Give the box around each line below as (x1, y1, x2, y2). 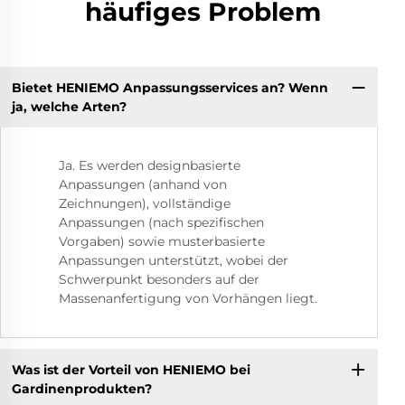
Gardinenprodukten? (11, 380, 152, 397)
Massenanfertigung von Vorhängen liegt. (59, 290, 317, 307)
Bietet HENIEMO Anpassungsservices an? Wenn (11, 79, 328, 96)
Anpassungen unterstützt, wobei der (59, 252, 288, 269)
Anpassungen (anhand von (59, 176, 227, 193)
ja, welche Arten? (11, 98, 127, 115)
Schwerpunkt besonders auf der (59, 271, 259, 288)
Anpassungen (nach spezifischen (59, 214, 264, 231)
